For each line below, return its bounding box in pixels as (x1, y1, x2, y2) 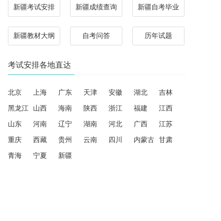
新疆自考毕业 (138, 3, 179, 11)
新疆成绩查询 (75, 3, 117, 11)
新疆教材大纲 (13, 32, 55, 39)
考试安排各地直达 (8, 61, 71, 69)
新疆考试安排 (13, 3, 55, 11)
